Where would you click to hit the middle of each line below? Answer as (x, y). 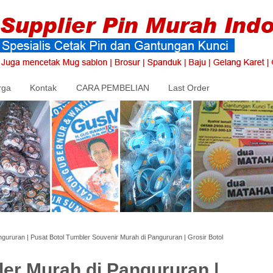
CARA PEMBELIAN (112, 87)
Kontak (43, 87)
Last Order (189, 87)
